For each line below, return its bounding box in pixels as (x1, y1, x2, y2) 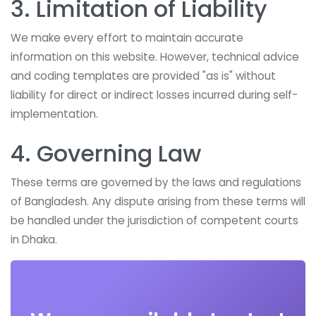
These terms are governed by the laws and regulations (11, 175, 301, 190)
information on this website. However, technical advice (11, 49, 299, 64)
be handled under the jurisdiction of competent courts (11, 213, 298, 228)
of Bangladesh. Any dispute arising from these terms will (11, 194, 305, 209)
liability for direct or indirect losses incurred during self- (11, 87, 298, 102)
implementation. (11, 107, 98, 121)
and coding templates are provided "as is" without (11, 68, 276, 83)
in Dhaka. (11, 232, 57, 247)
